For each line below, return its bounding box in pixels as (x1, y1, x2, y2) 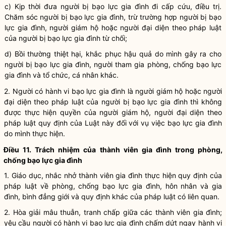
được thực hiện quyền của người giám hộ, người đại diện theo (4, 108, 222, 117)
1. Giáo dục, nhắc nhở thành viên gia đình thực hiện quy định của (4, 171, 222, 180)
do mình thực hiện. (4, 129, 65, 138)
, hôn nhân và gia (159, 182, 222, 190)
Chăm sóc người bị (5, 13, 70, 21)
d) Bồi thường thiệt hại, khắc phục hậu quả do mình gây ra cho (5, 49, 221, 58)
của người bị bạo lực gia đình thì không (83, 97, 222, 106)
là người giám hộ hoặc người (125, 87, 222, 95)
